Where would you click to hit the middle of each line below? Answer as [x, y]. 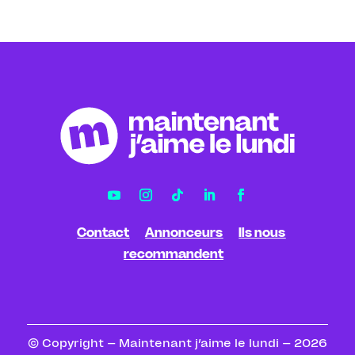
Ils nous [262, 233]
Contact [103, 233]
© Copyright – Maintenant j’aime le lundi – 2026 [177, 344]
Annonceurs [184, 233]
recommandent [173, 254]
